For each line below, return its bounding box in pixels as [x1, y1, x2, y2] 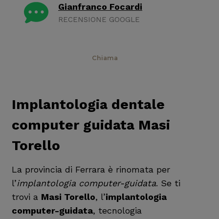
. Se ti [156, 178, 180, 188]
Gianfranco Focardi [58, 1, 142, 12]
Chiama [92, 54, 118, 62]
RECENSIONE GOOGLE [58, 15, 140, 24]
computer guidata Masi [12, 117, 170, 133]
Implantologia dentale [12, 96, 165, 112]
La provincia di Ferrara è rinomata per [12, 164, 170, 175]
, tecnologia [93, 205, 142, 216]
